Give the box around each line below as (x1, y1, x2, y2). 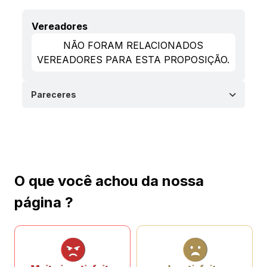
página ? (14, 194, 73, 211)
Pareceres (31, 89, 77, 100)
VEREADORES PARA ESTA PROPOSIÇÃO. (37, 54, 230, 66)
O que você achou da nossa (14, 172, 204, 190)
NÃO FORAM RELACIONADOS (63, 39, 204, 51)
